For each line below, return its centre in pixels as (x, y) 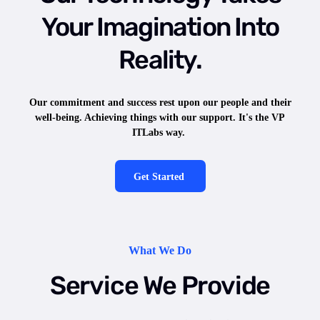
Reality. (160, 59)
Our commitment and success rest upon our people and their (160, 102)
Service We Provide (160, 285)
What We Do (160, 251)
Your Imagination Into (160, 26)
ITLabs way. (160, 132)
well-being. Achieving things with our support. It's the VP (160, 117)
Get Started (159, 176)
